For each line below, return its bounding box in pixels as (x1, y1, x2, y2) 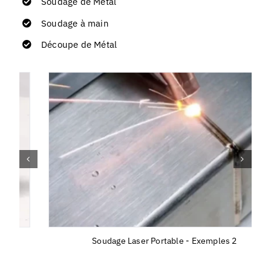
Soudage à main (41, 17, 109, 29)
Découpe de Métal (41, 38, 117, 50)
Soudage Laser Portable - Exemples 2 (63, 235, 208, 246)
